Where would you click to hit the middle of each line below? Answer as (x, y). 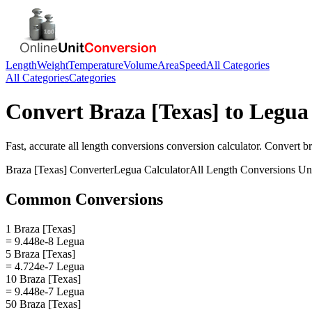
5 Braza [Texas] (40, 253)
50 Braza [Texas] (43, 304)
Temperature (96, 65)
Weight (53, 65)
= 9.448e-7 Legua (45, 291)
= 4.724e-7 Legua (45, 266)
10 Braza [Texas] (43, 279)
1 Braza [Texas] (40, 228)
